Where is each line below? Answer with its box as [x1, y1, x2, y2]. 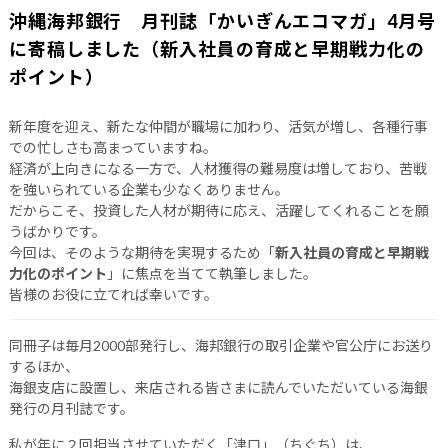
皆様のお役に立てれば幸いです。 [8, 286, 218, 303]
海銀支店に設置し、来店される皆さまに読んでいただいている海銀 [8, 379, 428, 396]
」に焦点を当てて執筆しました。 [106, 265, 317, 282]
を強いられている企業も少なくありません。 [8, 181, 289, 198]
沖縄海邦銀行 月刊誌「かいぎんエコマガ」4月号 [8, 10, 436, 32]
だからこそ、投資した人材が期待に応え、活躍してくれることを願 [8, 202, 429, 219]
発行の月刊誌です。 [8, 400, 134, 417]
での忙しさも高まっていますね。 [8, 139, 217, 156]
